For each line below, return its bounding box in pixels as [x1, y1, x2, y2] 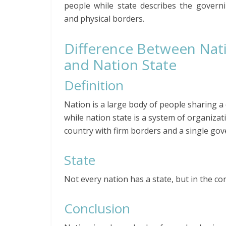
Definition [64, 76, 124, 94]
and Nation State [64, 54, 177, 74]
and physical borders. [64, 13, 144, 24]
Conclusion [64, 199, 130, 217]
